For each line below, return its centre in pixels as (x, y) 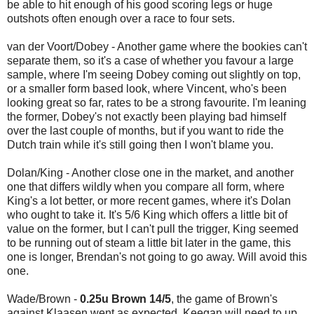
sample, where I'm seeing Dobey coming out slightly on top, (154, 74)
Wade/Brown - (43, 299)
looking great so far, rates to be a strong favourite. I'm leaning (157, 102)
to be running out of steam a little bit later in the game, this (149, 243)
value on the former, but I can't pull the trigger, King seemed (153, 228)
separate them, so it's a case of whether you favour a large (150, 60)
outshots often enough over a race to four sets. (121, 18)
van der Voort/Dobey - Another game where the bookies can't (157, 46)
